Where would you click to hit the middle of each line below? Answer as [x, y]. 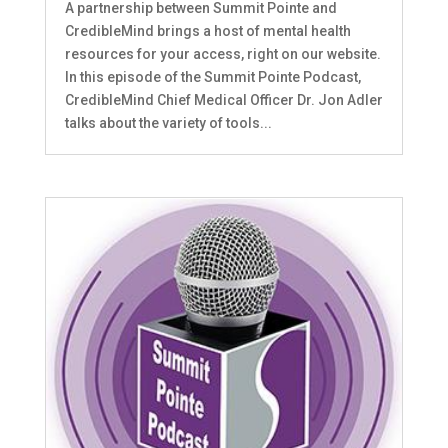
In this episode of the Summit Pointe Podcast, [212, 77]
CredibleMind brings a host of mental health [207, 31]
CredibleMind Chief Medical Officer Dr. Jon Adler [223, 100]
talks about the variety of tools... [168, 123]
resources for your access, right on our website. [222, 54]
